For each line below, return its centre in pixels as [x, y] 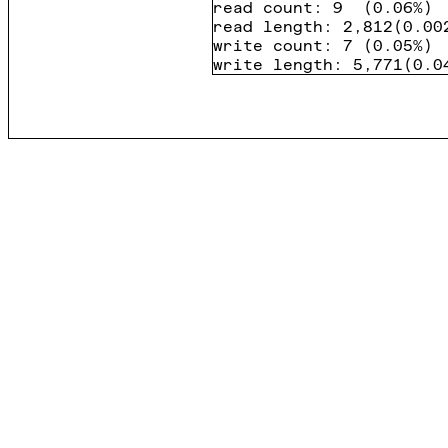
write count [268, 45]
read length [268, 26]
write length [273, 64]
